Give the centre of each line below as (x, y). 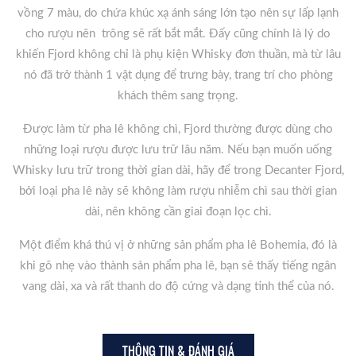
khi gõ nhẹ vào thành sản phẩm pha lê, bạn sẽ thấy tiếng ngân (178, 266)
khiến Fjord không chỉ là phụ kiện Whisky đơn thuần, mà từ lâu (178, 55)
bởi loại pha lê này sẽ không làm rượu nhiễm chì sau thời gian (178, 192)
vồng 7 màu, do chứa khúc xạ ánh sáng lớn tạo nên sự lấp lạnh (178, 14)
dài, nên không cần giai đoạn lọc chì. (178, 212)
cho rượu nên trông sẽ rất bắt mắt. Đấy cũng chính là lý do (178, 34)
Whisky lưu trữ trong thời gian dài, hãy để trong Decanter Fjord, (178, 171)
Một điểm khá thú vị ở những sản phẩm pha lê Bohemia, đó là (178, 246)
